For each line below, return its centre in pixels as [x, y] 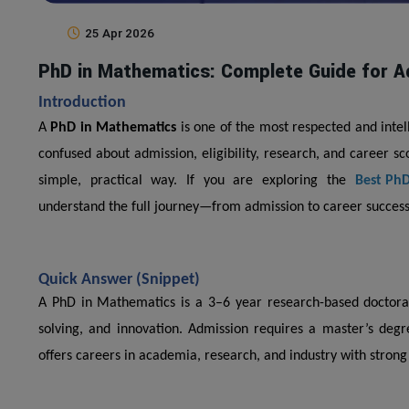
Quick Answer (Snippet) [119, 280]
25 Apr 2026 [120, 33]
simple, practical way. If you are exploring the [197, 181]
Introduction [82, 103]
